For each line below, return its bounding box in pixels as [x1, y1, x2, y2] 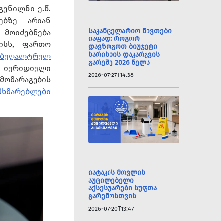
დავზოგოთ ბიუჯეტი [88, 42, 158, 51]
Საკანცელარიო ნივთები [88, 27, 172, 35]
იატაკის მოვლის [88, 168, 146, 177]
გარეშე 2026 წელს [88, 58, 150, 67]
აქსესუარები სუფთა [88, 184, 157, 192]
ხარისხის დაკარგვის [88, 50, 160, 59]
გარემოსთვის [88, 192, 137, 200]
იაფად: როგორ [88, 35, 140, 43]
